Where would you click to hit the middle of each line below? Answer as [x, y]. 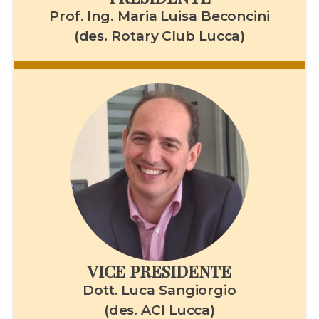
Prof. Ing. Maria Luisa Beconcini [159, 16]
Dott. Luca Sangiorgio [159, 290]
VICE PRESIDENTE [159, 271]
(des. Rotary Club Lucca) [159, 36]
